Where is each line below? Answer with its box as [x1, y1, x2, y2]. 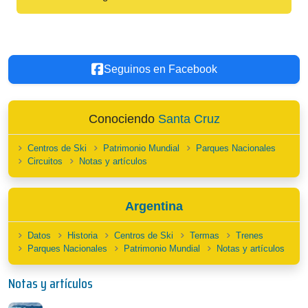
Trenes [236, 230, 263, 241]
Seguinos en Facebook [103, 63, 217, 75]
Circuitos [27, 156, 63, 166]
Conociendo [88, 112, 158, 126]
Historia [67, 230, 98, 241]
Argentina [125, 199, 183, 213]
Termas [190, 230, 219, 241]
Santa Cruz [157, 112, 220, 126]
